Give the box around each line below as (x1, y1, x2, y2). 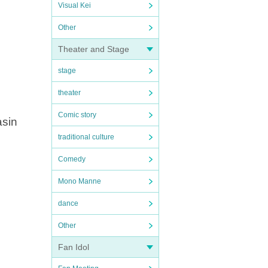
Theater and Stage (58, 44, 129, 54)
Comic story (58, 111, 96, 119)
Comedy (58, 155, 86, 163)
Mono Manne (58, 177, 101, 185)
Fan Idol (58, 242, 89, 252)
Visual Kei (58, 1, 91, 10)
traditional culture (58, 133, 114, 141)
